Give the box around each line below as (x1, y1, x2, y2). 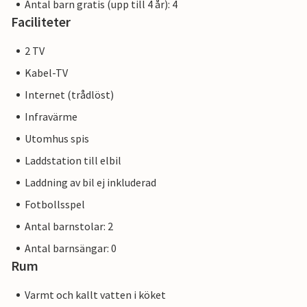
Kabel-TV (25, 66, 68, 80)
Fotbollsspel (25, 197, 85, 212)
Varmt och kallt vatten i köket (25, 288, 166, 302)
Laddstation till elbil (25, 153, 121, 168)
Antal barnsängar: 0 (25, 241, 116, 256)
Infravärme (25, 110, 77, 124)
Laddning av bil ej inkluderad (25, 175, 156, 190)
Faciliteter (11, 13, 71, 31)
